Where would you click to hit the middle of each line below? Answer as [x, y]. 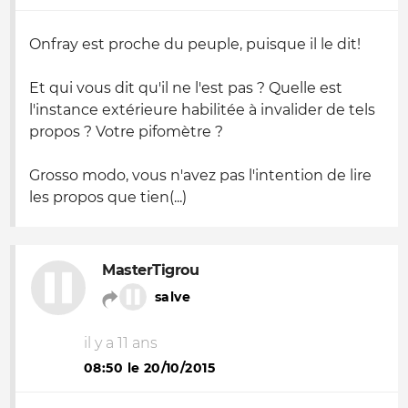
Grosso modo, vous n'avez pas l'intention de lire [200, 175]
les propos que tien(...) [108, 197]
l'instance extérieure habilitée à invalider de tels [202, 110]
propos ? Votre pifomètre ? [126, 132]
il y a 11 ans [121, 343]
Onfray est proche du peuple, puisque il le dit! [195, 44]
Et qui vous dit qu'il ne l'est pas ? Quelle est [186, 88]
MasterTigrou [151, 270]
